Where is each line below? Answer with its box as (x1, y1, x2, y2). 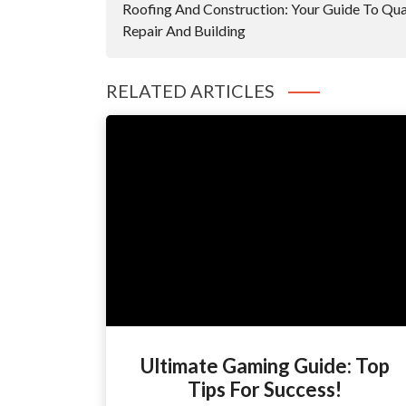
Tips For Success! (188, 377, 342, 402)
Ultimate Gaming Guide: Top (140, 353, 390, 379)
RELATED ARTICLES (106, 79, 275, 101)
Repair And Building (122, 21, 246, 39)
